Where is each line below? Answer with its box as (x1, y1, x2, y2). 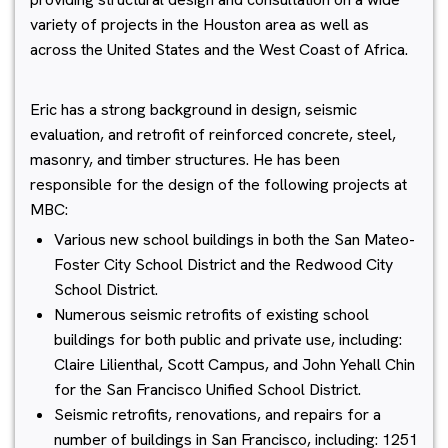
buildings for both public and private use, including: (54, 329, 402, 350)
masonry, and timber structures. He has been (30, 149, 340, 170)
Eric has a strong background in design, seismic (30, 99, 357, 120)
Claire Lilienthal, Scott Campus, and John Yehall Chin (54, 354, 415, 375)
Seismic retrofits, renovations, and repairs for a (54, 404, 381, 425)
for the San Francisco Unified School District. (54, 379, 361, 400)
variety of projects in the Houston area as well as (30, 14, 369, 35)
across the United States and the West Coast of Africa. (30, 39, 408, 60)
